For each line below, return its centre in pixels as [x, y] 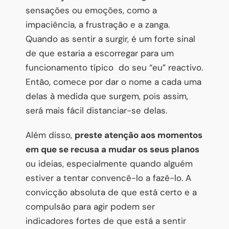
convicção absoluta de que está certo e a [111, 192]
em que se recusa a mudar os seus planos [112, 149]
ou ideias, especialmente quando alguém [109, 163]
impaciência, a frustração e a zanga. [98, 24]
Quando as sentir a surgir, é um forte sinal [110, 39]
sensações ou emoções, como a [91, 10]
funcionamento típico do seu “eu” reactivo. [114, 67]
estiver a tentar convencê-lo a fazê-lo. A [108, 178]
